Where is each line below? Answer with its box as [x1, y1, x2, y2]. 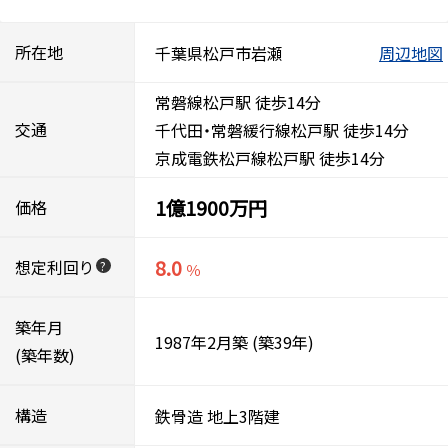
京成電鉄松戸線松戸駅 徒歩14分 [155, 146, 385, 170]
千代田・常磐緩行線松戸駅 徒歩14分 [155, 118, 409, 142]
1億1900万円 [155, 193, 267, 222]
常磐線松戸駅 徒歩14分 [155, 90, 321, 114]
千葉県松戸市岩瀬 [155, 40, 283, 65]
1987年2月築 [155, 329, 248, 354]
